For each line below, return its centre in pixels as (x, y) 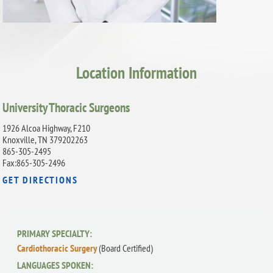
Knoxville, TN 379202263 (45, 140)
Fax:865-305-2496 (34, 163)
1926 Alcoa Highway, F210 (47, 128)
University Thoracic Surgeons (66, 107)
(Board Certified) (126, 248)
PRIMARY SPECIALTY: (55, 233)
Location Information (136, 72)
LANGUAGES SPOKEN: (55, 265)
